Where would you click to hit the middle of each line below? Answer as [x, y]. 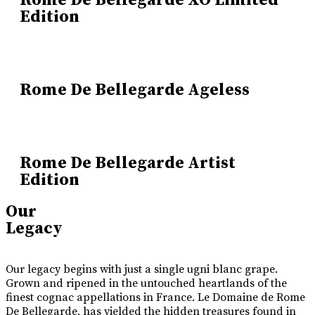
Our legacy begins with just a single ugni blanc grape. [142, 269]
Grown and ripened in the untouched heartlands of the [146, 283]
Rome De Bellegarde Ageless [135, 90]
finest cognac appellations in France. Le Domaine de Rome [155, 297]
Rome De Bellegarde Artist [128, 163]
